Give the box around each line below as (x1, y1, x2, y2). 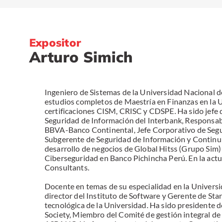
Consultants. (45, 163, 89, 172)
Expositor (29, 36, 81, 50)
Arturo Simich (29, 48, 133, 66)
